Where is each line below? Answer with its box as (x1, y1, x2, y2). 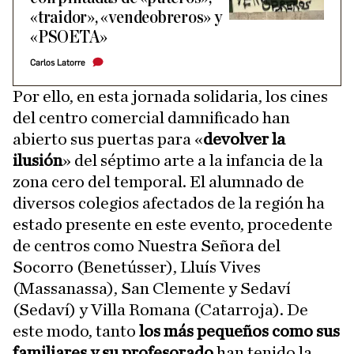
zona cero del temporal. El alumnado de (13, 173, 304, 190)
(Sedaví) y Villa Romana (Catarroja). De (13, 301, 308, 318)
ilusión (13, 152, 62, 169)
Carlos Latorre (30, 58, 85, 68)
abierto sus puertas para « (13, 130, 203, 148)
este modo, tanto (13, 322, 139, 340)
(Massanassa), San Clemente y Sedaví (13, 280, 291, 297)
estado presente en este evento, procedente (13, 216, 333, 233)
